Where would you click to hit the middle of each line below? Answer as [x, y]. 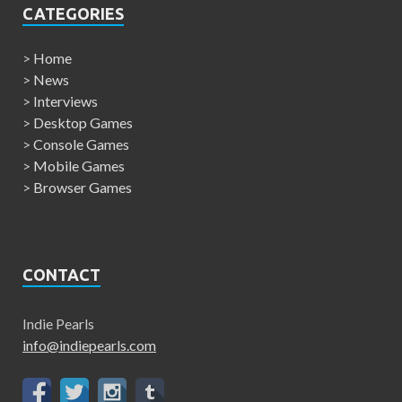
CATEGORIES [73, 14]
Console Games [81, 144]
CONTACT [61, 275]
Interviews [66, 101]
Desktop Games [83, 123]
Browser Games [83, 188]
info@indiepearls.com [89, 345]
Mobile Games [79, 166]
